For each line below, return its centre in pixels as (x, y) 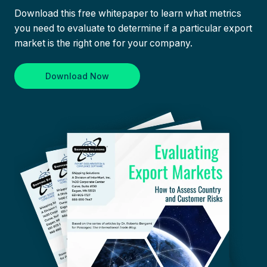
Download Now (77, 76)
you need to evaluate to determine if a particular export (133, 28)
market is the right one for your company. (103, 43)
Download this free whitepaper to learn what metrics (128, 13)
